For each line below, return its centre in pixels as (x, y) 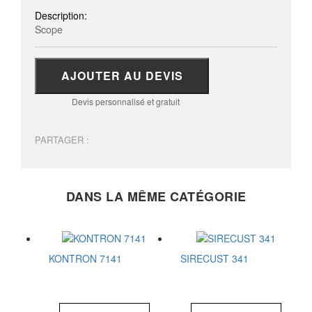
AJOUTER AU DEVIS (122, 76)
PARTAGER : (62, 140)
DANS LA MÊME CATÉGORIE (156, 196)
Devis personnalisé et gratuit (125, 101)
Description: (62, 15)
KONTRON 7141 (85, 258)
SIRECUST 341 (214, 258)
